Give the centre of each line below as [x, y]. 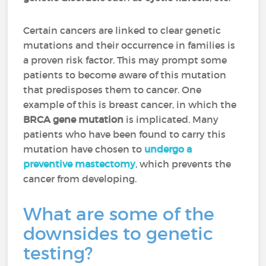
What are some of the [119, 214]
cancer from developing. [80, 179]
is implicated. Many [171, 119]
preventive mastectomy [80, 164]
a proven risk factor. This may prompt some [125, 60]
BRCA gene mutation [74, 119]
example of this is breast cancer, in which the [130, 104]
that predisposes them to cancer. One [113, 90]
